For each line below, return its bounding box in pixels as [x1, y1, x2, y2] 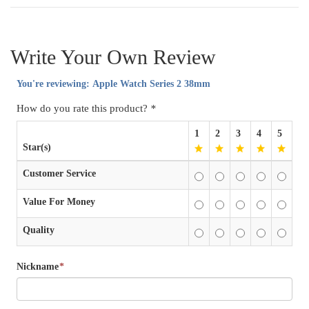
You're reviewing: [16, 79, 92, 90]
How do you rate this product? [16, 103, 150, 114]
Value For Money [22, 197, 95, 208]
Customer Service [22, 168, 96, 179]
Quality [22, 225, 54, 236]
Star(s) [22, 142, 51, 153]
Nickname [16, 261, 59, 272]
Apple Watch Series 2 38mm [92, 79, 210, 90]
